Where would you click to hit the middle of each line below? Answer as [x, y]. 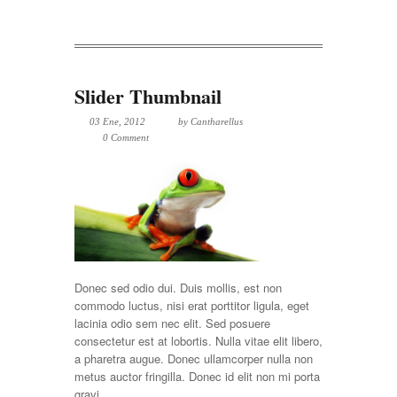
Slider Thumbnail [148, 96]
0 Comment [126, 137]
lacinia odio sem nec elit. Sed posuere [172, 323]
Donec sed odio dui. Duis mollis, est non [178, 288]
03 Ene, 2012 [117, 121]
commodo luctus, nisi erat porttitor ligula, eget [192, 306]
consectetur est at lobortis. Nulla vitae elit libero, [198, 341]
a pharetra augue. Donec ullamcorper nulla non [194, 359]
